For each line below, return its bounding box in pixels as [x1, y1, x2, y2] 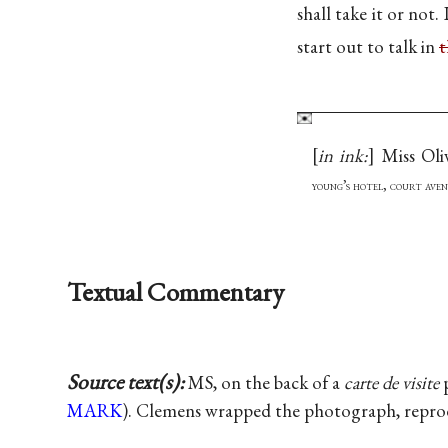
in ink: [318, 142, 369, 168]
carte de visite [344, 369, 440, 395]
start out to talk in [297, 34, 439, 60]
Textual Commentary [67, 274, 285, 310]
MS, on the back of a [188, 369, 345, 395]
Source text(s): [67, 367, 189, 395]
